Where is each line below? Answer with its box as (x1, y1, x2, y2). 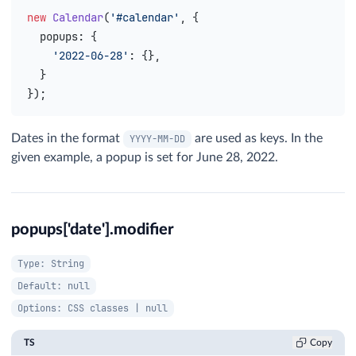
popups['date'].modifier (11, 222, 174, 238)
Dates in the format (11, 132, 123, 145)
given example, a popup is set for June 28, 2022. (11, 151, 278, 164)
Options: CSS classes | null (17, 302, 168, 315)
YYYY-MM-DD (130, 133, 185, 145)
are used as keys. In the (192, 132, 323, 145)
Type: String (17, 257, 84, 270)
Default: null (17, 280, 90, 292)
